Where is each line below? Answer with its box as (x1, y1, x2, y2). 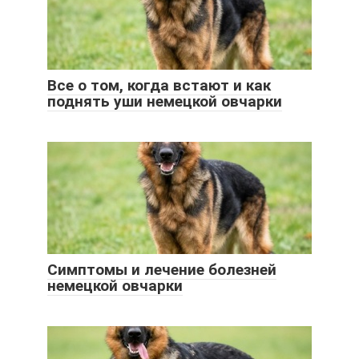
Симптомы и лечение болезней (47, 260, 276, 280)
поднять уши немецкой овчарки (47, 92, 282, 111)
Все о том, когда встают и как (47, 76, 271, 95)
